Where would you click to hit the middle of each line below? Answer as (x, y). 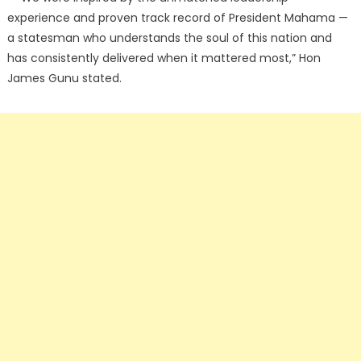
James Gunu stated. (64, 79)
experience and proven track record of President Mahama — (177, 18)
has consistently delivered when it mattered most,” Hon (164, 58)
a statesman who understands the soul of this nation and (169, 38)
